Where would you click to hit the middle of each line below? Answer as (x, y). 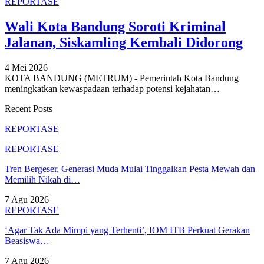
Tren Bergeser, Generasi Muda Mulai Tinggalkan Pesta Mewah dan (130, 169)
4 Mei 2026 (26, 68)
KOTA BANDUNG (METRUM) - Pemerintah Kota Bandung (122, 78)
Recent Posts (29, 109)
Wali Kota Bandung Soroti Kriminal (115, 27)
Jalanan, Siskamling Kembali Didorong (124, 43)
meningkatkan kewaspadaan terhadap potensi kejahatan (108, 89)
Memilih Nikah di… (42, 180)
